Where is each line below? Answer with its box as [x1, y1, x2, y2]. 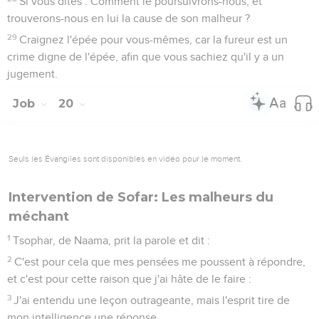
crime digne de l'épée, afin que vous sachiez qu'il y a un [7, 51, 284, 63]
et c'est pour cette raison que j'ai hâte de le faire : [7, 273, 251, 285]
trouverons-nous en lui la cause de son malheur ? [7, 12, 250, 24]
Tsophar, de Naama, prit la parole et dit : [13, 234, 211, 246]
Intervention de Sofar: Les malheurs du [9, 189, 273, 205]
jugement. [7, 68, 58, 80]
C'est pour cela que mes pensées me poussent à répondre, [14, 256, 306, 268]
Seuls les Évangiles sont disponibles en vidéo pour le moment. [9, 153, 242, 164]
